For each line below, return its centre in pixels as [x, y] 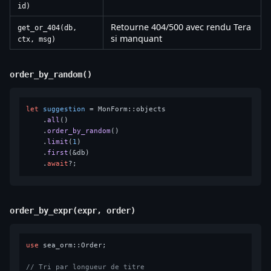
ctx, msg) [37, 39]
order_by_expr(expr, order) [73, 211]
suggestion [64, 109]
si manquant [136, 38]
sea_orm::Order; [73, 246]
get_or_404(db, [47, 28]
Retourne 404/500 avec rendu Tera [181, 27]
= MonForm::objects [126, 109]
